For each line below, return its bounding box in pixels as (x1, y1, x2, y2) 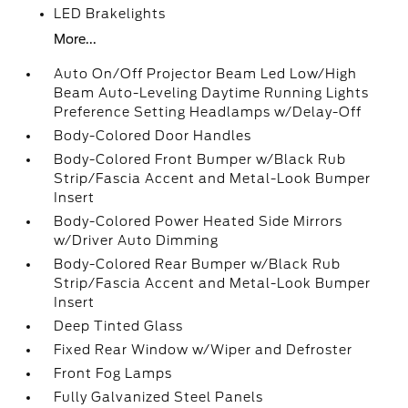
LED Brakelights (54, 6, 167, 21)
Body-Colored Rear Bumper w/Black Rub (54, 257, 342, 271)
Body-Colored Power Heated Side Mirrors (54, 214, 343, 229)
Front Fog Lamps (54, 366, 173, 381)
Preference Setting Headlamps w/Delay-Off (54, 105, 362, 119)
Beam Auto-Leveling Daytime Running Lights (54, 86, 370, 100)
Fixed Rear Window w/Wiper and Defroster (54, 342, 353, 357)
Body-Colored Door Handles (54, 128, 252, 143)
